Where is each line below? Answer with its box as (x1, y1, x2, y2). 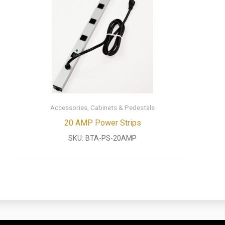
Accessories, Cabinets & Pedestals (50, 103, 155, 112)
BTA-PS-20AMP (85, 134, 137, 143)
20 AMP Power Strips (64, 118, 141, 128)
